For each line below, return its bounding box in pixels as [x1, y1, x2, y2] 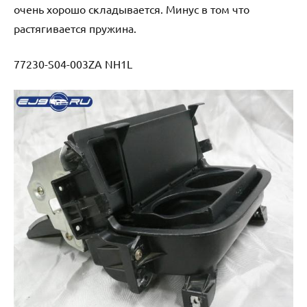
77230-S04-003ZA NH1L [14, 56, 132, 71]
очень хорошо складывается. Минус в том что [14, 1, 249, 16]
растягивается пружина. [14, 21, 136, 35]
